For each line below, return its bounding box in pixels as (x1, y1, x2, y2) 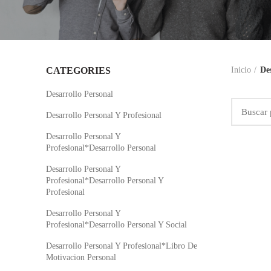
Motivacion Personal (46, 253, 116, 262)
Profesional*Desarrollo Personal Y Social (46, 220, 187, 229)
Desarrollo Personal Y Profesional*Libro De (46, 241, 197, 250)
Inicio (230, 65, 251, 74)
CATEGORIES (46, 65, 111, 76)
